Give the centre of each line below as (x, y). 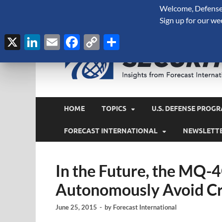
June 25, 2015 (76, 207)
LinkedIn (70, 42)
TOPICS (114, 108)
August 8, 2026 (77, 8)
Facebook (114, 42)
